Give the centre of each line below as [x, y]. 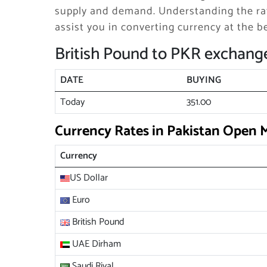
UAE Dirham [95, 244]
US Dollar [89, 178]
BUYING [204, 80]
